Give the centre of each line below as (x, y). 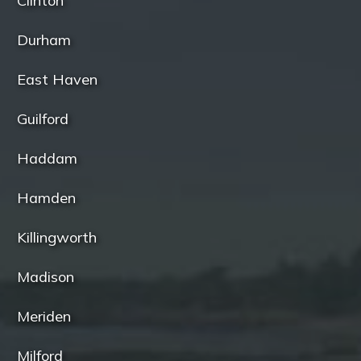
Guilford (43, 119)
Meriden (44, 317)
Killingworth (57, 238)
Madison (46, 277)
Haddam (48, 159)
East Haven (58, 80)
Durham (44, 40)
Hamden (47, 198)
